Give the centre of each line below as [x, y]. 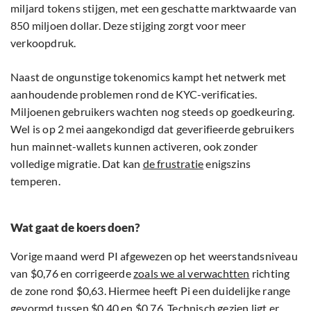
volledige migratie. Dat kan [77, 164]
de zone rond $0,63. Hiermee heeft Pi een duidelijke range [151, 291]
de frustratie [173, 164]
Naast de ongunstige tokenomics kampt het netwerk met [149, 77]
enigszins [227, 164]
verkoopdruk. [43, 43]
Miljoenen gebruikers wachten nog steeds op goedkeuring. [153, 112]
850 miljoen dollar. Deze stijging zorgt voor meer [128, 26]
